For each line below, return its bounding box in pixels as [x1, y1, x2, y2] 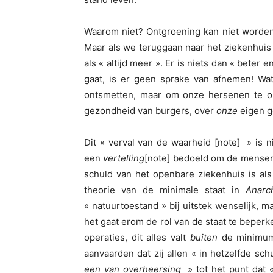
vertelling [103, 152, 145, 165]
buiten [190, 232, 218, 244]
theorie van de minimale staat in [84, 184, 246, 196]
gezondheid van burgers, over [84, 105, 216, 117]
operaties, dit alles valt [84, 232, 190, 244]
